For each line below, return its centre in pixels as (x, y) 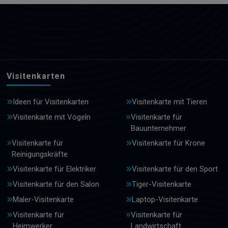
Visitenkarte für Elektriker (54, 169)
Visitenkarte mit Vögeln (52, 117)
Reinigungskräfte (39, 154)
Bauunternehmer (158, 129)
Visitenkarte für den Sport (175, 169)
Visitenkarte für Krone (168, 143)
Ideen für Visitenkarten (51, 102)
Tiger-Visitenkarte (161, 184)
